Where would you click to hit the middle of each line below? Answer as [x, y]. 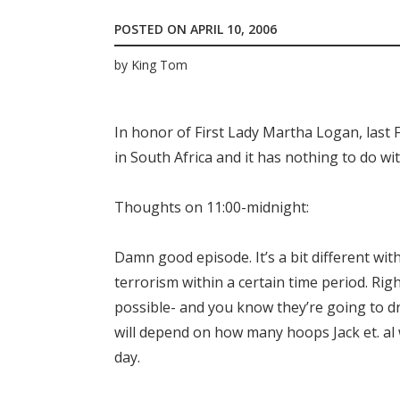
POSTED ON [152, 29]
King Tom [159, 65]
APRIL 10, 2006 [233, 29]
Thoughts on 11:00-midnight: [212, 208]
